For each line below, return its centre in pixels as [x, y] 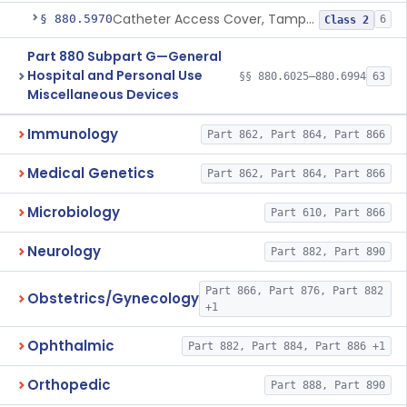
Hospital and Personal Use [115, 75]
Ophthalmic [71, 346]
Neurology [64, 251]
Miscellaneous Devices [103, 94]
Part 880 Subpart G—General [124, 56]
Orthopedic [69, 385]
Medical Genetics [91, 173]
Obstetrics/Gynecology [113, 298]
